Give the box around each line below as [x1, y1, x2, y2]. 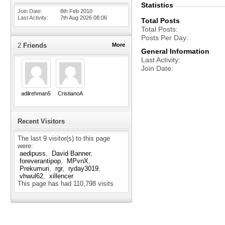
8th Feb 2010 [60, 8, 92, 14]
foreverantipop [20, 157, 61, 165]
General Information [141, 47, 209, 55]
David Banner [52, 150, 90, 158]
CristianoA [57, 90, 83, 96]
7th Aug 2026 [60, 15, 93, 21]
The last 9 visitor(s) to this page [18, 135, 110, 143]
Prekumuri [20, 165, 49, 173]
